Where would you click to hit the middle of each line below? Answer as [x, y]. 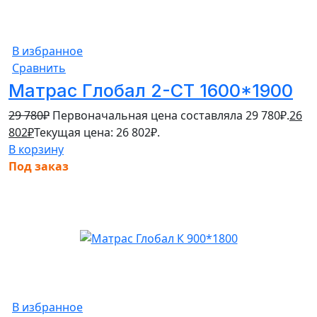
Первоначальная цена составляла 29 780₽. [171, 115]
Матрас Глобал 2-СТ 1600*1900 [151, 90]
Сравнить [39, 68]
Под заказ [39, 166]
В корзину [36, 149]
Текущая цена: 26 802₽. [97, 132]
